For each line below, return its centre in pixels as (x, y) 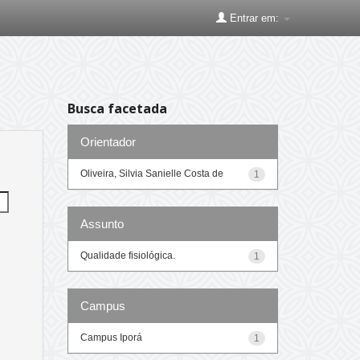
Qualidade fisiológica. (127, 255)
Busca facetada (117, 108)
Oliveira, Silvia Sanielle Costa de (151, 173)
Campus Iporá (111, 337)
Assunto (102, 223)
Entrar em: (254, 18)
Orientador (108, 141)
